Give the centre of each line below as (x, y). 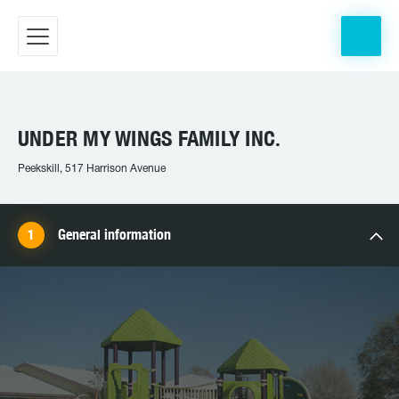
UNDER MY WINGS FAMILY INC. (150, 138)
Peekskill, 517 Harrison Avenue (92, 169)
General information (114, 235)
